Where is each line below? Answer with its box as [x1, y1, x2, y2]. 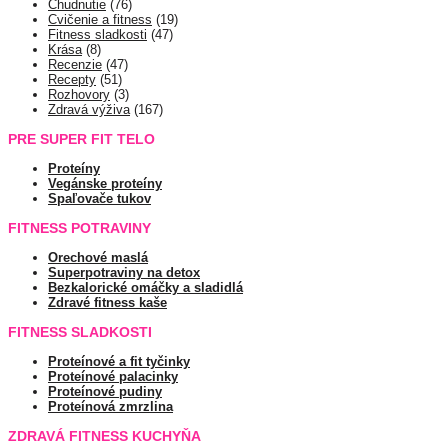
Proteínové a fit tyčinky [48, 354, 190, 370]
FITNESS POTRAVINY [8, 220, 151, 237]
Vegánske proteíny [48, 176, 162, 192]
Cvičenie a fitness [48, 12, 152, 28]
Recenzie [48, 57, 102, 73]
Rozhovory [48, 87, 110, 103]
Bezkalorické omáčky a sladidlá [48, 280, 243, 296]
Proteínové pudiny [48, 384, 162, 400]
